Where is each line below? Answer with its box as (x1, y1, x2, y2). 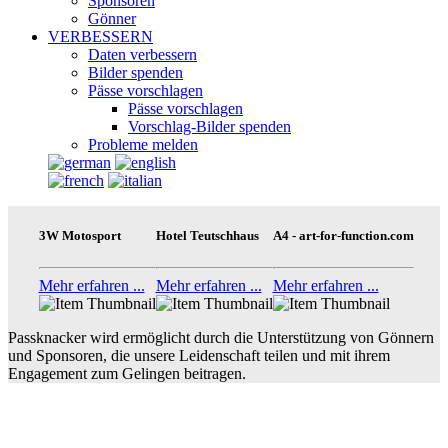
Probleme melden (88, 136, 198, 154)
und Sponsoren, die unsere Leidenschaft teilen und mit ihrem (8, 346, 390, 364)
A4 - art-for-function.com (272, 228, 414, 244)
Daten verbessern (88, 46, 197, 64)
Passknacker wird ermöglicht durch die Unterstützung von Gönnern (8, 328, 434, 346)
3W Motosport (38, 228, 121, 244)
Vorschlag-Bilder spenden (128, 118, 291, 136)
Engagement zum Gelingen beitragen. (8, 364, 246, 382)
